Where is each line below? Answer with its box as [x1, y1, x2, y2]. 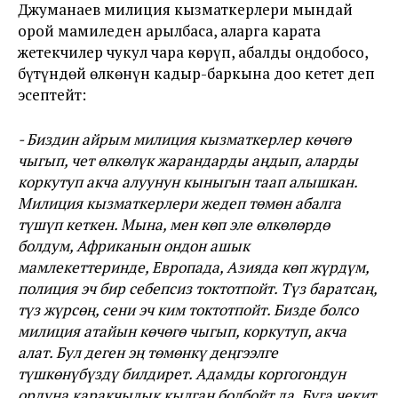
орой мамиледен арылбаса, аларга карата [18, 20, 321, 41]
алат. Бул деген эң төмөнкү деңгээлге [18, 342, 278, 362]
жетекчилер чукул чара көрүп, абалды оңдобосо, [18, 42, 368, 62]
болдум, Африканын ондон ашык [18, 235, 250, 256]
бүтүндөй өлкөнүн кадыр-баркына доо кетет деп [18, 63, 375, 84]
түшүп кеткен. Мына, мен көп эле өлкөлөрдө [18, 214, 330, 235]
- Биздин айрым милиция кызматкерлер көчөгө [18, 129, 351, 149]
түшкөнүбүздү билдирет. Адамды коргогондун [18, 363, 346, 384]
